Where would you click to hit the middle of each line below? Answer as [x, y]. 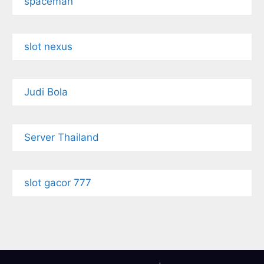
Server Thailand [62, 138]
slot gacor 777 [58, 183]
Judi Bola [46, 92]
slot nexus [48, 47]
